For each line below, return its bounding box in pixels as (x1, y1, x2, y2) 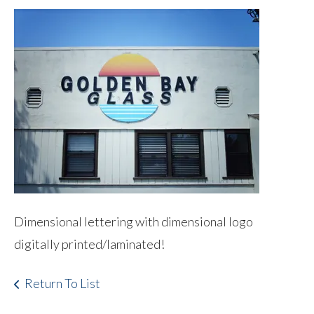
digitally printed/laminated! (14, 235, 165, 252)
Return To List (25, 275, 100, 291)
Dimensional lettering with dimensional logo (14, 213, 253, 229)
